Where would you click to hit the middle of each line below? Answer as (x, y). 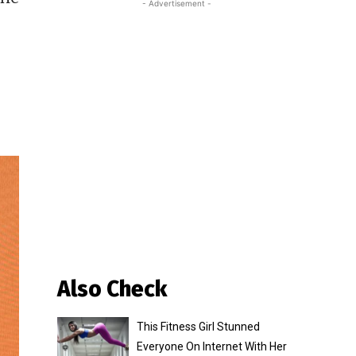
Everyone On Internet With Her (212, 347)
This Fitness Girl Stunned (198, 327)
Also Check (112, 289)
